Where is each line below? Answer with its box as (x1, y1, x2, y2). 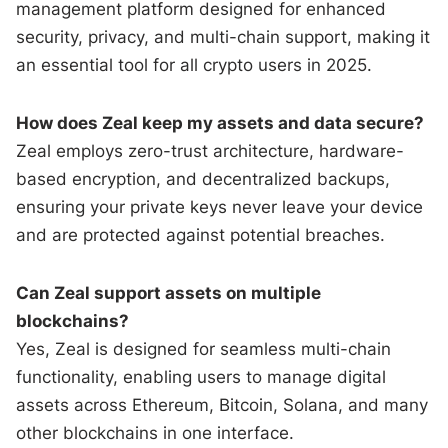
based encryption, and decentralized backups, (16, 168, 391, 189)
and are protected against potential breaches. (16, 224, 386, 245)
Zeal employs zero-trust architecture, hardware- (16, 140, 405, 161)
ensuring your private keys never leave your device (16, 196, 424, 217)
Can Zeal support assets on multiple (16, 282, 322, 303)
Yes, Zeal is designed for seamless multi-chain (16, 338, 392, 359)
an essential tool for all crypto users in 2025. (16, 54, 373, 75)
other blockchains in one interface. (16, 422, 295, 443)
